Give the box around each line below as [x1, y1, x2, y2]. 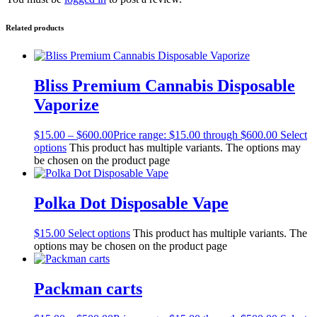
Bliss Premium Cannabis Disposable [34, 76, 295, 96]
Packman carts [34, 279, 142, 298]
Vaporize [34, 96, 99, 115]
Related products [6, 23, 64, 33]
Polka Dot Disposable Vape [34, 194, 229, 212]
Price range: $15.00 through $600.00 [113, 129, 277, 142]
